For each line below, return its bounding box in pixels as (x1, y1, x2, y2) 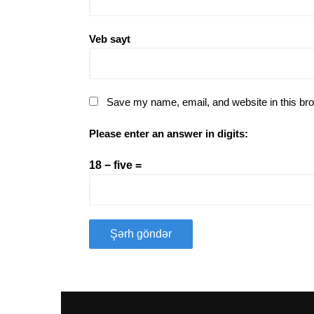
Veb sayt (89, 32, 130, 45)
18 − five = (89, 158, 142, 171)
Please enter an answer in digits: (89, 127, 248, 139)
